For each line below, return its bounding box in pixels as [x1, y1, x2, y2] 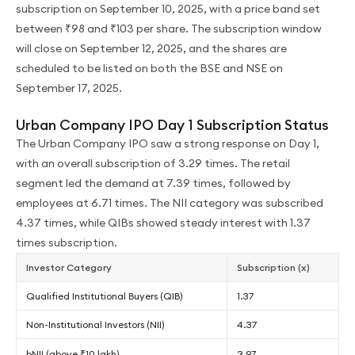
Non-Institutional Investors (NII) [26, 318, 165, 330]
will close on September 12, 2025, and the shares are [16, 40, 287, 55]
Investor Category [26, 261, 112, 273]
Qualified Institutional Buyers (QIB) [26, 289, 183, 302]
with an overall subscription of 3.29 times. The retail [16, 155, 290, 170]
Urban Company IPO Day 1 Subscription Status [16, 115, 329, 134]
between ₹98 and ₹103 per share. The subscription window [16, 21, 322, 36]
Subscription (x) [237, 261, 310, 273]
